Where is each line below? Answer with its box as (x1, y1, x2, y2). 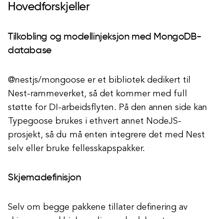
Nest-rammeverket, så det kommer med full (8, 89, 187, 98)
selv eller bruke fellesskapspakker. (8, 144, 145, 153)
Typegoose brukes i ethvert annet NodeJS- (8, 117, 181, 126)
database (8, 46, 52, 56)
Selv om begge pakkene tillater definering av (8, 203, 188, 212)
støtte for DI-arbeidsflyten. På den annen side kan (8, 103, 207, 112)
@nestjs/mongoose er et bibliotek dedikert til (8, 76, 191, 85)
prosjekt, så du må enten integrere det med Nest (8, 131, 205, 139)
